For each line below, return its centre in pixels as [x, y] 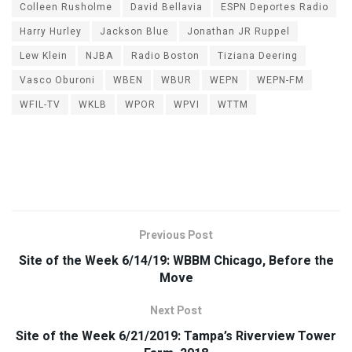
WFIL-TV [40, 105]
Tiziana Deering [258, 56]
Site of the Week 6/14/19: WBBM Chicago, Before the [176, 261]
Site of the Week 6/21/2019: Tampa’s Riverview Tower [176, 337]
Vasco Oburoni [57, 81]
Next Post [176, 311]
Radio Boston [165, 56]
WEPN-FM [280, 81]
